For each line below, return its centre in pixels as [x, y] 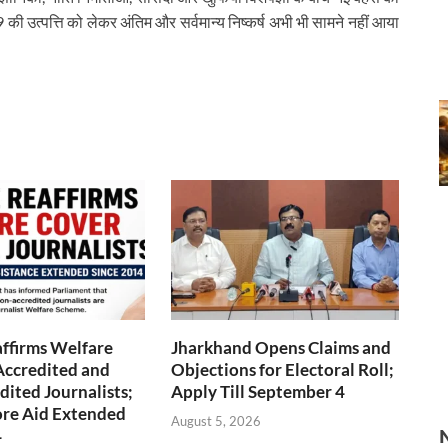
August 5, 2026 [216, 420]
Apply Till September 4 [258, 392]
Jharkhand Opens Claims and [281, 348]
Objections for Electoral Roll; [283, 370]
